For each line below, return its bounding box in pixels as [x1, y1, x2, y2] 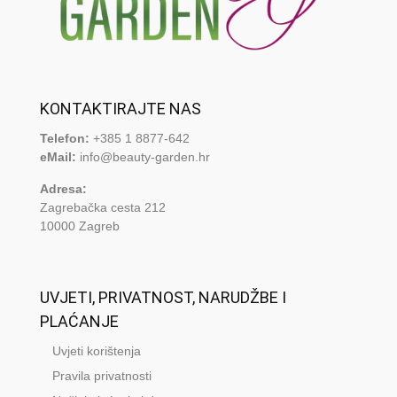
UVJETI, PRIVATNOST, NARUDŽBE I [39, 287, 286, 307]
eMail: [39, 149, 76, 164]
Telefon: [39, 130, 90, 145]
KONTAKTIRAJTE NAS [39, 98, 201, 118]
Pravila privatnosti [51, 368, 152, 383]
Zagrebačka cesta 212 [39, 199, 166, 214]
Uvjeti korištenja [51, 343, 141, 358]
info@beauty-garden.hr [75, 149, 210, 164]
